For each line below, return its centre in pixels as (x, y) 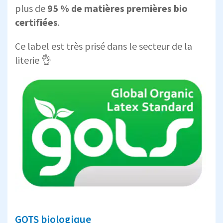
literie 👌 (33, 60)
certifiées (36, 22)
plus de (31, 8)
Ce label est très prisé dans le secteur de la (104, 46)
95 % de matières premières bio (117, 8)
